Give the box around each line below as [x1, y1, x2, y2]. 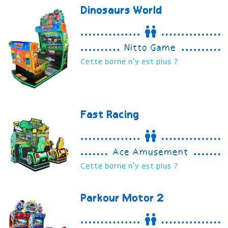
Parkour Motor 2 [81, 193, 165, 205]
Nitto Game [125, 43, 177, 53]
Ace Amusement [112, 148, 189, 157]
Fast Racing [81, 109, 140, 121]
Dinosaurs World [81, 5, 163, 17]
